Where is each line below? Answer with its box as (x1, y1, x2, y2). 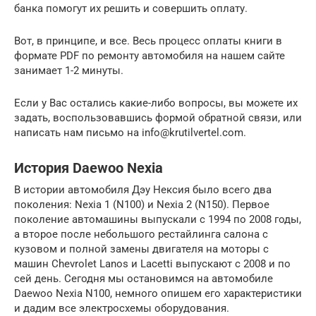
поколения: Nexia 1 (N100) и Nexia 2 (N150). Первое (14, 197, 269, 211)
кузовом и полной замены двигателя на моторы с (14, 242, 269, 255)
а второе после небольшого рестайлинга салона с (14, 227, 268, 241)
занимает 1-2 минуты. (14, 63, 123, 77)
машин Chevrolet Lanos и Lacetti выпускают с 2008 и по (14, 257, 291, 270)
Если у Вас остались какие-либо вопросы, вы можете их (14, 96, 298, 109)
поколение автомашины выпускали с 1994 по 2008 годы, (14, 212, 301, 226)
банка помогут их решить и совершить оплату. (14, 1, 248, 15)
